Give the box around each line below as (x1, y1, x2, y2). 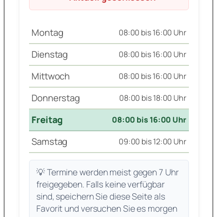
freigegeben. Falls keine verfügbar (36, 178, 165, 190)
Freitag (31, 113, 63, 126)
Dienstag (31, 48, 68, 61)
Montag (31, 26, 63, 39)
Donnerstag (31, 92, 80, 105)
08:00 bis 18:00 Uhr (119, 93, 186, 104)
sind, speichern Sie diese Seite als (36, 190, 165, 202)
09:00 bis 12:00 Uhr (118, 136, 186, 147)
